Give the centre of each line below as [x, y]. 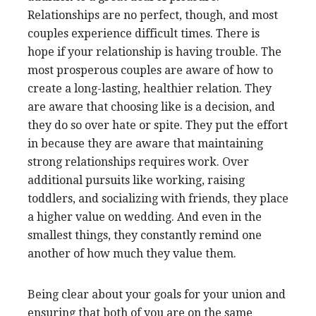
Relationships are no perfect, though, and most [153, 16]
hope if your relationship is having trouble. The [154, 52]
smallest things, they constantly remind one [145, 236]
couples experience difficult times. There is [144, 34]
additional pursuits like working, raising [136, 181]
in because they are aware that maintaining [145, 144]
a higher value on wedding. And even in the [145, 217]
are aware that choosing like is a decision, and [151, 107]
